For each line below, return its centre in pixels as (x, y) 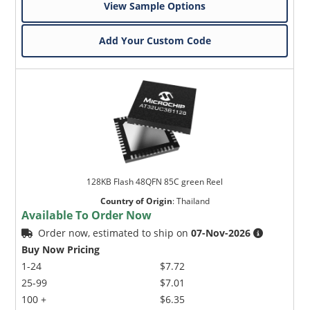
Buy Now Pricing (61, 250)
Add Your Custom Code (155, 41)
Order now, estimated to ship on (115, 233)
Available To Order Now (87, 216)
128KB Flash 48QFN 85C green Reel (155, 182)
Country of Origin (136, 201)
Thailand (193, 201)
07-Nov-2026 (221, 233)
